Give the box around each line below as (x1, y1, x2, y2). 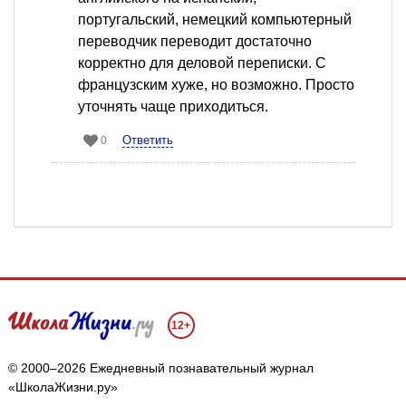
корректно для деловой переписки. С (78, 55, 326, 72)
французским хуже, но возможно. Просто (78, 77, 354, 93)
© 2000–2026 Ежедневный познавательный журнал (7, 361, 314, 376)
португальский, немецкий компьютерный (78, 12, 352, 28)
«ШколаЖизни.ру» (7, 380, 118, 395)
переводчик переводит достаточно (78, 34, 312, 50)
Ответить (122, 133, 173, 148)
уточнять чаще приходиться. (78, 99, 268, 115)
